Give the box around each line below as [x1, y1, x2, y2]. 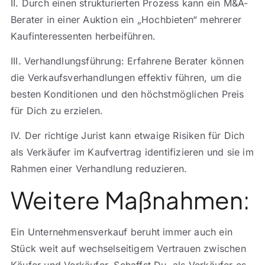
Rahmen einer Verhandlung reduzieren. [10, 163, 188, 175]
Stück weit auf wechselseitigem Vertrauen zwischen [10, 242, 246, 254]
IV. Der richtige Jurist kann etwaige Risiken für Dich [10, 130, 245, 142]
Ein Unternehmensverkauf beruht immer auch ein [10, 225, 232, 238]
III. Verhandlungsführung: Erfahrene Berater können [10, 55, 244, 67]
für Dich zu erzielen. [10, 105, 104, 117]
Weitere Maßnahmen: [10, 184, 250, 215]
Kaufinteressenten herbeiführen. [10, 30, 156, 42]
